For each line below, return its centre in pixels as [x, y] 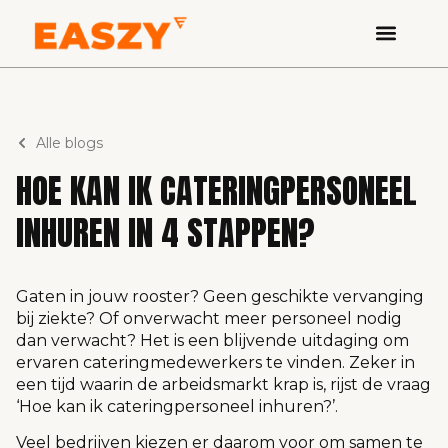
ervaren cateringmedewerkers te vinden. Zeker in [215, 362]
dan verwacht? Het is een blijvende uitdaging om [212, 340]
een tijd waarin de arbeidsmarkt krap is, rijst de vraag [223, 384]
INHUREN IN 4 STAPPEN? [165, 232]
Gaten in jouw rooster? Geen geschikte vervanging [220, 296]
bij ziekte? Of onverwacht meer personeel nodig [209, 318]
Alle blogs [69, 143]
